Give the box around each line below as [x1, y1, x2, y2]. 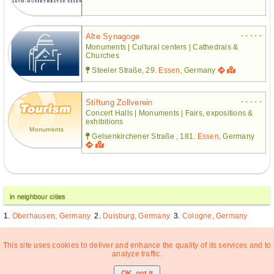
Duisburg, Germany [103, 211, 171, 220]
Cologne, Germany [182, 211, 248, 220]
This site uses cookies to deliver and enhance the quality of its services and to [2, 240, 272, 250]
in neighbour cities [10, 192, 66, 200]
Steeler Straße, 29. [90, 65, 159, 75]
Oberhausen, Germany [12, 211, 91, 220]
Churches [86, 51, 119, 60]
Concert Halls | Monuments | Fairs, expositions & [86, 108, 253, 117]
